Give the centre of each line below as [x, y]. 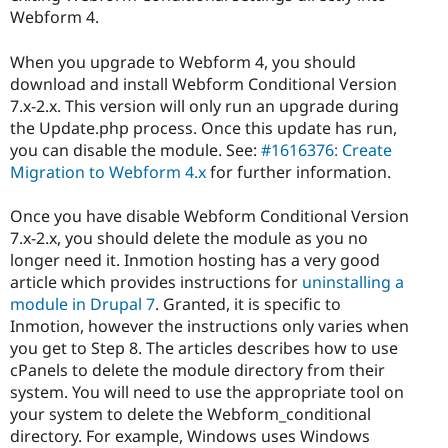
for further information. [298, 171]
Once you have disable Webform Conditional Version [209, 215]
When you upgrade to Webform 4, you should [183, 61]
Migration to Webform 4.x [108, 171]
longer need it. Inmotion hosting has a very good [195, 259]
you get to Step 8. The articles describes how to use [204, 347]
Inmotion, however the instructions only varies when [209, 325]
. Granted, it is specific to [248, 303]
